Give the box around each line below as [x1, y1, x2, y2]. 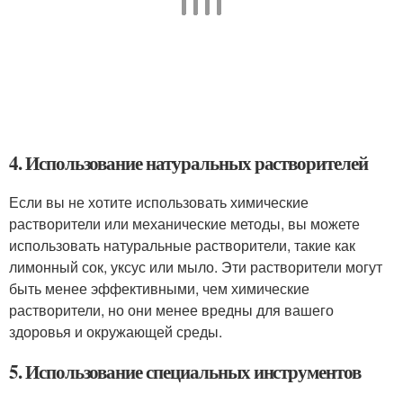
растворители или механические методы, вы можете [9, 213, 360, 234]
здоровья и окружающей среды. [9, 321, 222, 342]
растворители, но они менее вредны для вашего [9, 300, 334, 320]
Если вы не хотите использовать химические [9, 192, 309, 212]
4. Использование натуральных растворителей [9, 149, 368, 176]
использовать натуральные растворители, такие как [9, 235, 355, 255]
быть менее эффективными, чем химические [9, 278, 309, 299]
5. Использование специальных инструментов [9, 358, 361, 385]
